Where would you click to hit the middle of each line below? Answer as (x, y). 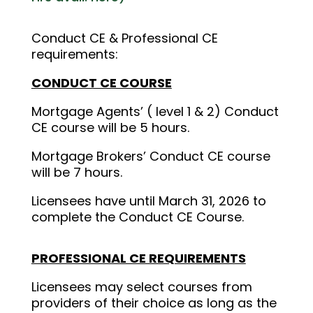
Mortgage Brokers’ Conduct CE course (151, 156)
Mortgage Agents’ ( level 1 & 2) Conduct (155, 111)
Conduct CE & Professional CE (124, 38)
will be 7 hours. (77, 172)
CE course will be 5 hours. (110, 127)
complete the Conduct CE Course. (137, 217)
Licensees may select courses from (141, 286)
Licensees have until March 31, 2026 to (148, 201)
